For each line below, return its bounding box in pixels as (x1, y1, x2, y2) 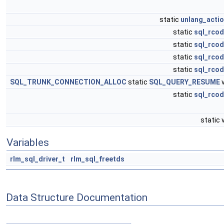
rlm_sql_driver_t (10, 155, 65, 163)
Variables (6, 136, 49, 148)
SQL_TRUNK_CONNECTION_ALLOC (10, 78, 126, 86)
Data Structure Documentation (6, 191, 147, 203)
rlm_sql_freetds (70, 155, 124, 163)
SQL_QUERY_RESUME (149, 78, 220, 86)
